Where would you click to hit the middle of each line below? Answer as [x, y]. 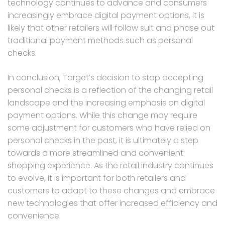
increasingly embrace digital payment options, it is [106, 15]
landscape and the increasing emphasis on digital [106, 102]
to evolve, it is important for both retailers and [97, 178]
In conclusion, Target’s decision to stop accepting [105, 77]
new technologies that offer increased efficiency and [113, 203]
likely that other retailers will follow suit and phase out [111, 28]
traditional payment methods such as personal [100, 40]
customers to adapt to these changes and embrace [111, 190]
